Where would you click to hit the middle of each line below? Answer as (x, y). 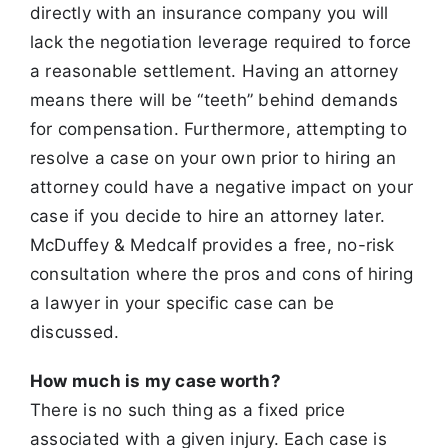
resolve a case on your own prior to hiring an (213, 158)
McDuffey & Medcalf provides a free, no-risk (212, 245)
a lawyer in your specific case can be (182, 303)
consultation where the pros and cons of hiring (221, 274)
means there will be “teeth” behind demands (214, 100)
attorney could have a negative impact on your (221, 187)
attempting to (351, 129)
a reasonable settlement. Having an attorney (214, 71)
